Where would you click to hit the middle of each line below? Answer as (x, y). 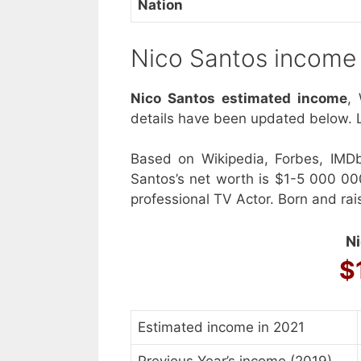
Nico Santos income (243, 58)
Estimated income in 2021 (221, 327)
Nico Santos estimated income (239, 98)
